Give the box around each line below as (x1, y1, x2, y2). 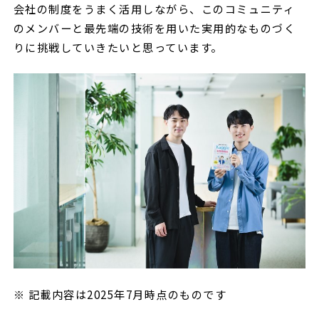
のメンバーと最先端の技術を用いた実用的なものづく (13, 20, 296, 36)
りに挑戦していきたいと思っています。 (13, 39, 226, 56)
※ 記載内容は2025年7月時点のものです (13, 286, 227, 303)
